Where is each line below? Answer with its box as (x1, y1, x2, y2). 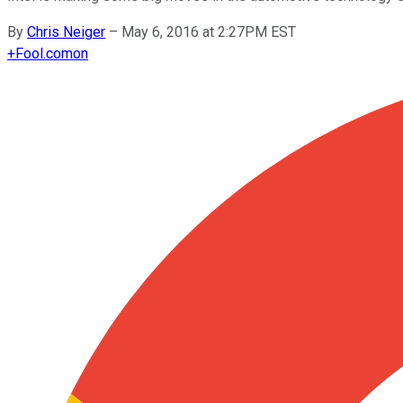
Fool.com (15, 44, 73, 62)
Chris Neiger (27, 22, 105, 40)
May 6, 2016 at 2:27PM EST (121, 22, 296, 40)
